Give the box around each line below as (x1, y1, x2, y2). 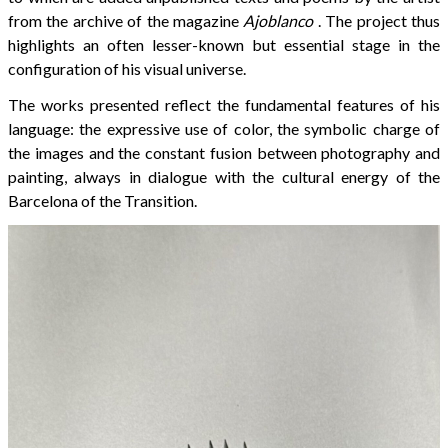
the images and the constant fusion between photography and (8, 142, 440, 162)
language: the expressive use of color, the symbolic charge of (8, 118, 440, 138)
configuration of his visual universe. (8, 58, 246, 78)
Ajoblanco (243, 10, 314, 30)
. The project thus (313, 10, 441, 30)
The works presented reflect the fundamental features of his (8, 94, 440, 114)
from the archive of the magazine (8, 10, 244, 30)
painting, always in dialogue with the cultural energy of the (8, 166, 440, 186)
